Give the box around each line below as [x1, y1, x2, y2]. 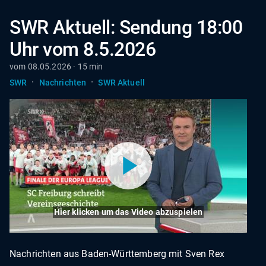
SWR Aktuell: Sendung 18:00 [9, 16, 243, 39]
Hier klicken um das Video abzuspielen [53, 207, 203, 217]
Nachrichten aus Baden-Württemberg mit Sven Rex [9, 248, 224, 259]
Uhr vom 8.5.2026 [9, 38, 156, 61]
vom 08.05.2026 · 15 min [9, 62, 103, 71]
